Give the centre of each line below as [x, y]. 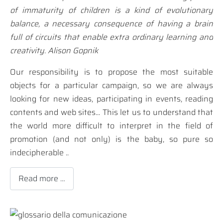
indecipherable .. [39, 153]
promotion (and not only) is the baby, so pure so [111, 139]
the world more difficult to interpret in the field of [111, 126]
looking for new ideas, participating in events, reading [111, 99]
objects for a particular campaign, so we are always [111, 86]
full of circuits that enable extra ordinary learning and [111, 37]
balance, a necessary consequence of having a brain [111, 24]
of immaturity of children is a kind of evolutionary [111, 10]
